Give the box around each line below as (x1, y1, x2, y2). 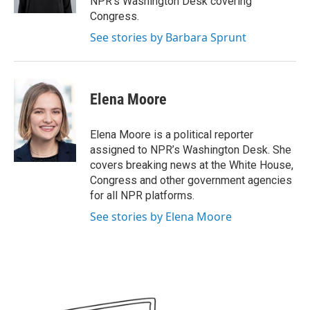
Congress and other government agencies (90, 174, 292, 187)
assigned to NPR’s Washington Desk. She (90, 143, 291, 156)
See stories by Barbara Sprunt (90, 30, 246, 45)
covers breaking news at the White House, (90, 158, 293, 172)
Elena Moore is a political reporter (90, 128, 253, 141)
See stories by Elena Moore (90, 209, 232, 224)
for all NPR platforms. (90, 189, 194, 202)
